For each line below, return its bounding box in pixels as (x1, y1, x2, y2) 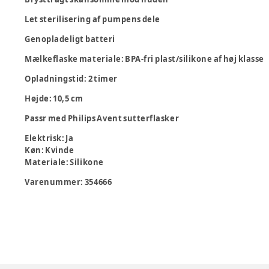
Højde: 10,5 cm (25, 93, 83, 104)
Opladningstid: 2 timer (25, 73, 118, 84)
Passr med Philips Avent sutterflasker (25, 113, 180, 124)
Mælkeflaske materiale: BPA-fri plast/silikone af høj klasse (25, 53, 264, 64)
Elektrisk (25, 133, 62, 144)
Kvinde (45, 145, 74, 156)
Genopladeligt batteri (25, 34, 115, 44)
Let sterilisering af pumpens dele (25, 14, 160, 25)
